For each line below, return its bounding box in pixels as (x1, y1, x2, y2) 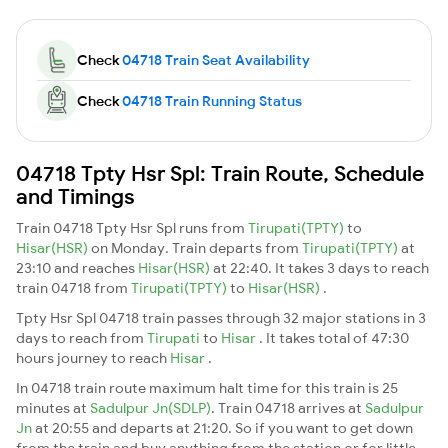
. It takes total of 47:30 (259, 328, 409, 347)
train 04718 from (16, 278, 131, 297)
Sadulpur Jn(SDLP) (90, 398, 211, 417)
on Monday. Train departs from (91, 238, 302, 257)
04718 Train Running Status (122, 91, 302, 110)
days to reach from (16, 328, 147, 347)
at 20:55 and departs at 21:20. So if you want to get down (35, 418, 413, 437)
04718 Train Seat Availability (122, 50, 310, 69)
